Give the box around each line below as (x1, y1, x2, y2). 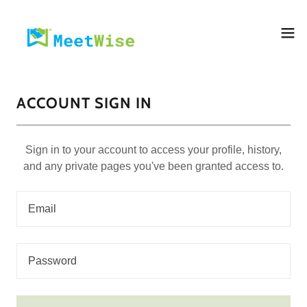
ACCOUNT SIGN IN (16, 94, 152, 112)
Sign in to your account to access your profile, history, (25, 144, 282, 156)
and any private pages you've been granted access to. (23, 160, 284, 172)
